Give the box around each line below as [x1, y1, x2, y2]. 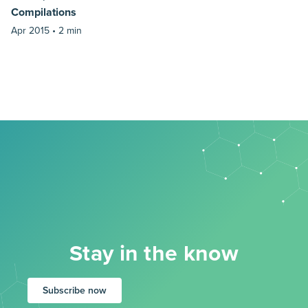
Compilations [11, 5, 76, 19]
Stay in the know [69, 241, 239, 267]
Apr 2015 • [11, 24, 58, 36]
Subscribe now [43, 285, 107, 297]
